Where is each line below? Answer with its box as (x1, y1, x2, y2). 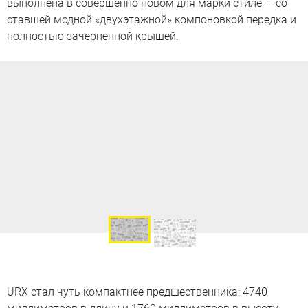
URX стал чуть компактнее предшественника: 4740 (7, 285, 267, 298)
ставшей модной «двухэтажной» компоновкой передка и (7, 13, 296, 26)
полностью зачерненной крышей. (7, 30, 179, 43)
